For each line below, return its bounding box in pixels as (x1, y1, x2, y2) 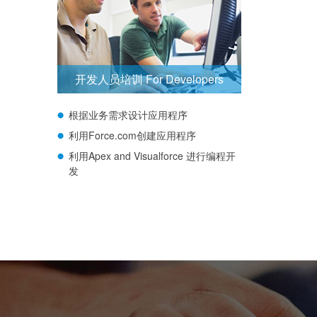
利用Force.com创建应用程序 (69, 128, 196, 142)
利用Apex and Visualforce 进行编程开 (69, 149, 236, 163)
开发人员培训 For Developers (75, 71, 224, 87)
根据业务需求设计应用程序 (69, 108, 188, 122)
